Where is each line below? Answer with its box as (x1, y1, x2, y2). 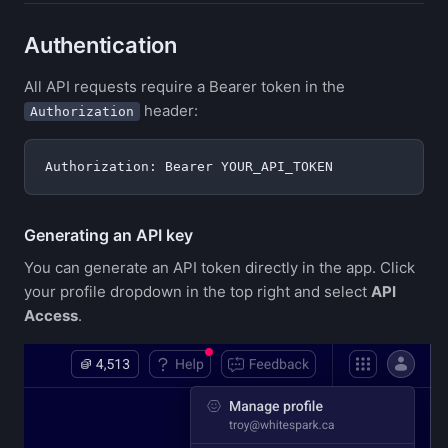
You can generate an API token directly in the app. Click (24, 258, 415, 277)
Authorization (30, 104, 134, 119)
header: (140, 101, 198, 120)
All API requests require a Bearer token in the (24, 77, 345, 96)
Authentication (24, 32, 177, 58)
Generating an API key (24, 225, 193, 245)
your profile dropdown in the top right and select (24, 282, 371, 301)
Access (24, 306, 78, 325)
